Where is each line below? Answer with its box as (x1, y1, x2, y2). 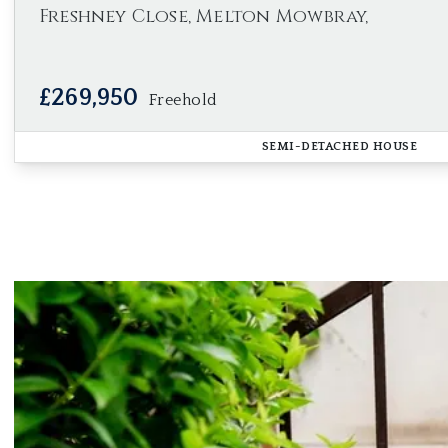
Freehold (148, 91, 218, 109)
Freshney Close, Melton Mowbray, (39, 4, 369, 29)
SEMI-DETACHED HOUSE (261, 140, 418, 153)
